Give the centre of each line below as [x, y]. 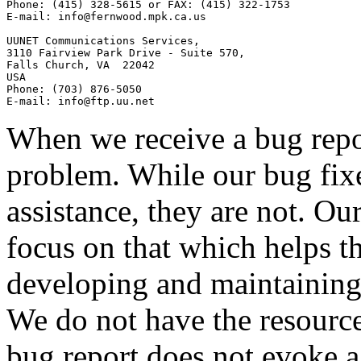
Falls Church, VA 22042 [81, 65]
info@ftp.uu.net [106, 102]
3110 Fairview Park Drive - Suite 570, [126, 53]
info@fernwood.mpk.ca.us [132, 17]
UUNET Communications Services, [103, 41]
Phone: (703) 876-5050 [74, 89]
